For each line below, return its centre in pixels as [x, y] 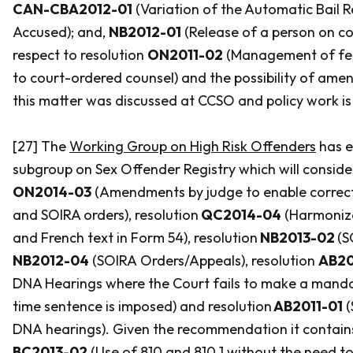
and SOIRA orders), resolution [106, 215]
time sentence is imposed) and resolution [142, 306]
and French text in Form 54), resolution [135, 238]
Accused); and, [61, 32]
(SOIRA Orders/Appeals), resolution [204, 260]
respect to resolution [80, 55]
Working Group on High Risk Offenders [193, 146]
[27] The [41, 146]
